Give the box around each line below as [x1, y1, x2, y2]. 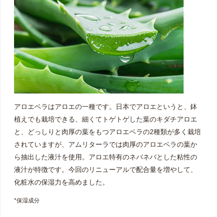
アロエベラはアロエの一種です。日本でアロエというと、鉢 [14, 103, 197, 111]
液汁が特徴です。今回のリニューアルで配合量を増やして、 [14, 166, 197, 174]
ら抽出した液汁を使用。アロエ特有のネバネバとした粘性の [14, 153, 197, 161]
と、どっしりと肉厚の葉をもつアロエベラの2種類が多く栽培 [14, 128, 201, 136]
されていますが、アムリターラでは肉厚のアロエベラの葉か [14, 140, 197, 149]
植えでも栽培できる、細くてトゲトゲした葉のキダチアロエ [14, 115, 197, 124]
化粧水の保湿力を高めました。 [14, 178, 109, 186]
